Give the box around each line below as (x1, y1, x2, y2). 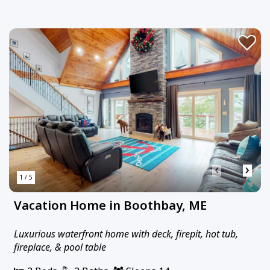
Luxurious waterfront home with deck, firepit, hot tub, (14, 227, 238, 240)
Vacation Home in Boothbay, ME (14, 196, 207, 213)
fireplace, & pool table (14, 240, 106, 254)
